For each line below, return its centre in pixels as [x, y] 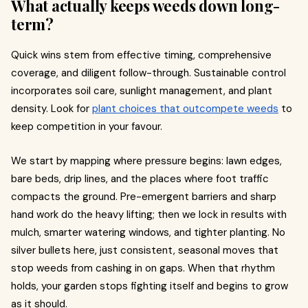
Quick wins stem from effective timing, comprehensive [141, 55]
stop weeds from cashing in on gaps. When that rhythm [143, 268]
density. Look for [52, 109]
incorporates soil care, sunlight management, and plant [142, 91]
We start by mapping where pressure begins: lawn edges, [146, 161]
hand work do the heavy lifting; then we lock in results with [149, 214]
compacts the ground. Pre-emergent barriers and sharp [144, 197]
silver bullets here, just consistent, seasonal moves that [145, 250]
